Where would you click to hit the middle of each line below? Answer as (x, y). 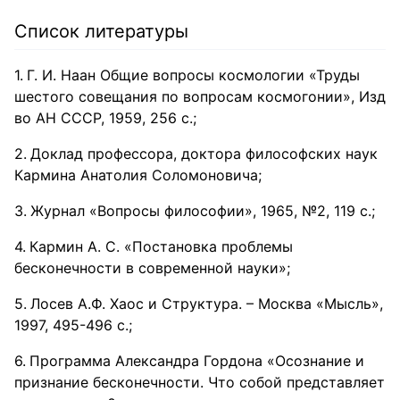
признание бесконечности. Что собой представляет (200, 382)
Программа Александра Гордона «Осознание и (197, 361)
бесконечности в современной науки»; (152, 268)
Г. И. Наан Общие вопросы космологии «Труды (193, 75)
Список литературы (101, 31)
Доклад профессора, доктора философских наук (204, 154)
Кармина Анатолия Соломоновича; (138, 175)
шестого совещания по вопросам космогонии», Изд (200, 96)
